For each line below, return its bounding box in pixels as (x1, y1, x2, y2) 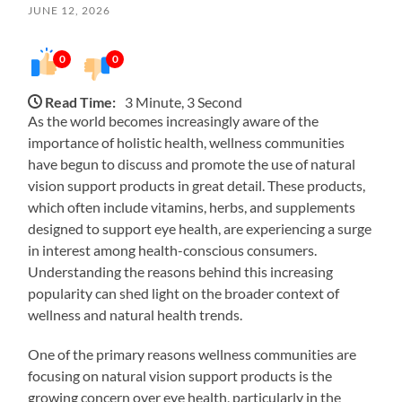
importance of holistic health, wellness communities (28, 133, 345, 151)
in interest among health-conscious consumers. (28, 240, 318, 258)
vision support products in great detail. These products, (28, 176, 366, 194)
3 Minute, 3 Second (125, 92, 243, 110)
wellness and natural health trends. (28, 305, 243, 323)
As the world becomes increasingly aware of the (28, 111, 319, 129)
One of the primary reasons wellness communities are (28, 345, 357, 363)
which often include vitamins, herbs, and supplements (28, 197, 356, 215)
